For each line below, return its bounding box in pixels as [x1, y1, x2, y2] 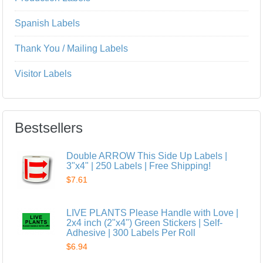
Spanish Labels [15, 18, 80, 28]
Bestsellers [15, 120, 83, 136]
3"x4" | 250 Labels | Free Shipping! [66, 161, 211, 171]
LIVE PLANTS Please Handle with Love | [66, 208, 239, 218]
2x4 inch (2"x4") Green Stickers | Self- [66, 218, 223, 228]
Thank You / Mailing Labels [15, 43, 129, 53]
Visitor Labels [15, 69, 72, 79]
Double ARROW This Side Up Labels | [66, 151, 228, 161]
